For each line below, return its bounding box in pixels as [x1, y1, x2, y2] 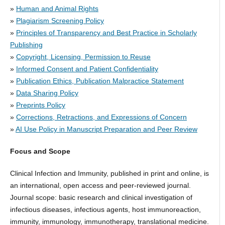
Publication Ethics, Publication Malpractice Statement [16, 76, 184, 85]
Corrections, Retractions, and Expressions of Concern [16, 113, 187, 121]
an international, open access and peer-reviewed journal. [10, 181, 191, 189]
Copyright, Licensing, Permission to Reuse [16, 52, 151, 61]
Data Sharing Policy [16, 88, 78, 97]
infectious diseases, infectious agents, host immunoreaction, [10, 205, 201, 213]
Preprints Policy [16, 100, 65, 109]
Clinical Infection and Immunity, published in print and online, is [10, 169, 209, 177]
